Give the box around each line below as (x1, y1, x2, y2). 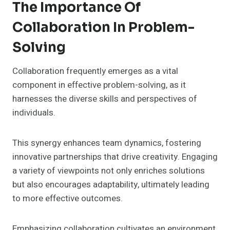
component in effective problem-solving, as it (12, 79, 186, 92)
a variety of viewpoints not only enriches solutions (12, 164, 205, 178)
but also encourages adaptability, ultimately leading (12, 178, 209, 191)
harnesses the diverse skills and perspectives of (12, 92, 197, 106)
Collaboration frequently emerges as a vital (12, 65, 178, 78)
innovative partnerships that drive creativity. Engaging (12, 150, 218, 164)
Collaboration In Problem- (12, 19, 195, 36)
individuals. (12, 106, 55, 120)
